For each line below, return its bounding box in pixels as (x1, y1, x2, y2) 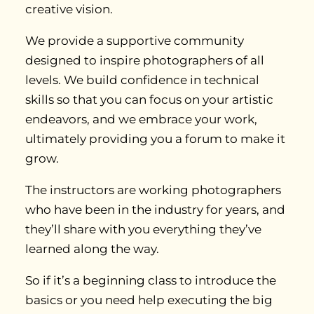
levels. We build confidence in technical (25, 73, 259, 87)
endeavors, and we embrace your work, (25, 112, 257, 126)
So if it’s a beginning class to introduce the (25, 273, 276, 287)
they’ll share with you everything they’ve (25, 222, 261, 236)
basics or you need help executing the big (25, 293, 273, 307)
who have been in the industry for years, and (25, 203, 285, 217)
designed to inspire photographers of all (25, 53, 264, 67)
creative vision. (25, 2, 113, 16)
